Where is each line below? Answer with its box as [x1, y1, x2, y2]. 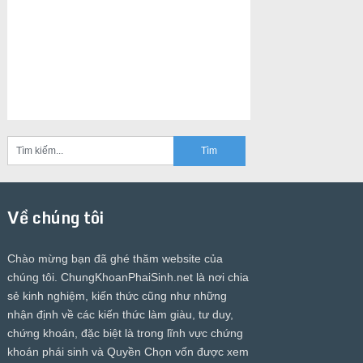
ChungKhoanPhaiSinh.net [60, 270, 193, 284]
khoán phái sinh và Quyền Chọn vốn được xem [6, 344, 249, 358]
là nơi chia [192, 270, 249, 284]
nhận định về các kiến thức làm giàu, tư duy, [6, 307, 233, 321]
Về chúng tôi [6, 203, 104, 231]
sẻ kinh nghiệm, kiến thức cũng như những [6, 288, 227, 302]
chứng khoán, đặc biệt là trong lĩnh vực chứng [6, 326, 243, 340]
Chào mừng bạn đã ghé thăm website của [6, 251, 223, 265]
